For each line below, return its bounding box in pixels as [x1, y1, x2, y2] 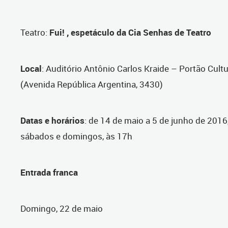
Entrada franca [20, 166, 78, 179]
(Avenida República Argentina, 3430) [20, 78, 163, 91]
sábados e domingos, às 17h [20, 130, 132, 142]
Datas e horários [20, 115, 84, 127]
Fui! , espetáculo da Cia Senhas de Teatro [49, 26, 211, 39]
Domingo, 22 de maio [20, 203, 103, 215]
